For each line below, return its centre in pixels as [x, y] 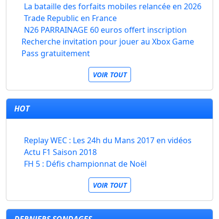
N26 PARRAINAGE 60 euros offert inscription [105, 30]
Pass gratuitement [56, 54]
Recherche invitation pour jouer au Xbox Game [108, 42]
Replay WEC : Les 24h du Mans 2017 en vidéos [108, 141]
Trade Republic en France [70, 18]
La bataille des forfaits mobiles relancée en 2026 [113, 7]
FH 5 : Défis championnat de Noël [85, 164]
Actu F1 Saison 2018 [60, 152]
